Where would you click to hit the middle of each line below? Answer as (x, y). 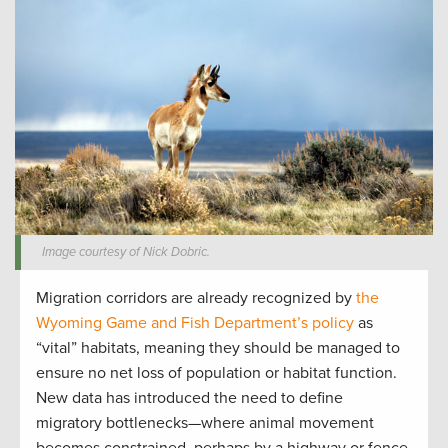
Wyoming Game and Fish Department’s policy (195, 322)
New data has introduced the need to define (189, 397)
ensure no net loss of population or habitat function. (216, 372)
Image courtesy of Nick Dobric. (126, 251)
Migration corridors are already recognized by (196, 297)
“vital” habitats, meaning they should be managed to (218, 347)
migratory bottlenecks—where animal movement (205, 422)
